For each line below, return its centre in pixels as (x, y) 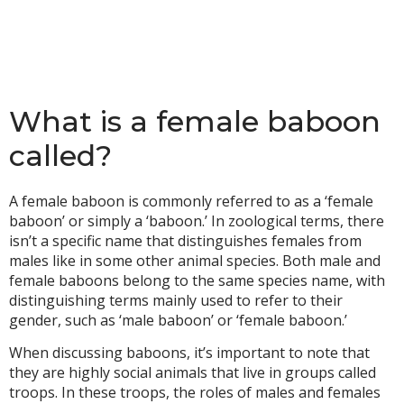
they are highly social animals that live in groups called (193, 373)
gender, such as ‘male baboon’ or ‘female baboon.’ (178, 320)
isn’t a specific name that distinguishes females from (185, 241)
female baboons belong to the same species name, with (197, 280)
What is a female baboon (195, 121)
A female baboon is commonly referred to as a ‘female (191, 201)
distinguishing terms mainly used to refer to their (176, 300)
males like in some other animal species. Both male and (195, 261)
